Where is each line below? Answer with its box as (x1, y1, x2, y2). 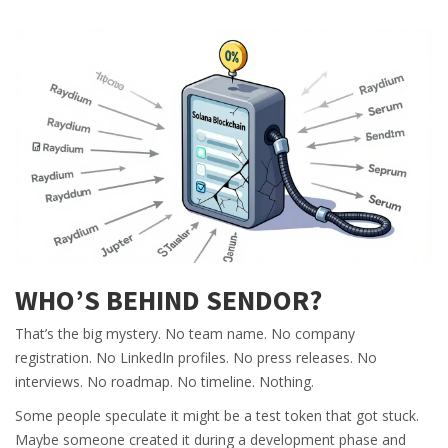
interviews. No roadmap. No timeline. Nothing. (15, 372, 314, 392)
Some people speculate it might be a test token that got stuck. (15, 406, 419, 426)
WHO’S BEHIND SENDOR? (15, 282, 322, 319)
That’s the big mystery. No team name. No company (15, 324, 355, 344)
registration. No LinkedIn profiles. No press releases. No (15, 348, 377, 368)
